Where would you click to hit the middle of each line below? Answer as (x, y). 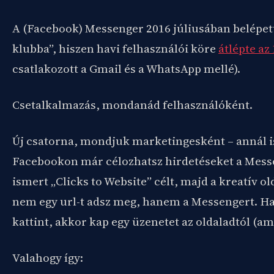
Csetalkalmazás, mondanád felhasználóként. (132, 105)
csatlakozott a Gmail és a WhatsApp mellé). (126, 68)
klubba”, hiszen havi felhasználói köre (115, 48)
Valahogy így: (48, 257)
